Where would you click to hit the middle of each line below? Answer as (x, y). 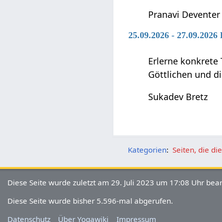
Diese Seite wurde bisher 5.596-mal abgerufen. (90, 200)
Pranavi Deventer (184, 15)
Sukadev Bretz (178, 97)
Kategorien (147, 149)
